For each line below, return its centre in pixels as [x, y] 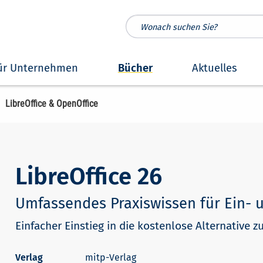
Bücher [135, 68]
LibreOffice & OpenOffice [52, 104]
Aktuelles [215, 68]
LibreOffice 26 [88, 177]
